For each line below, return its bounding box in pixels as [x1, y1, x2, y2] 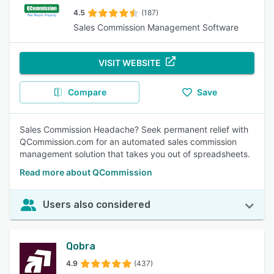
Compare [67, 87, 106, 97]
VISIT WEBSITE [98, 57, 161, 68]
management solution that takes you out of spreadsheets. [20, 149, 250, 159]
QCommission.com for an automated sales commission [20, 136, 237, 147]
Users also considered [43, 199, 150, 210]
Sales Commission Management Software [73, 22, 239, 32]
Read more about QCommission [20, 167, 152, 177]
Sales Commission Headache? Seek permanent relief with [20, 124, 248, 135]
